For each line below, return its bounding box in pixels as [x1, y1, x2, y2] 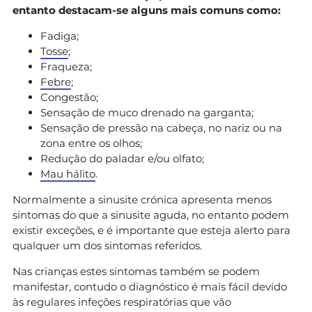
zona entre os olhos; [40, 136, 142, 150]
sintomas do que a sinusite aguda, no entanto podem [13, 208, 289, 221]
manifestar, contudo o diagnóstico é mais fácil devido [13, 279, 287, 293]
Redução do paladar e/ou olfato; [40, 151, 204, 165]
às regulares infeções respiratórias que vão [13, 295, 231, 309]
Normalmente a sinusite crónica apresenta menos [13, 192, 272, 206]
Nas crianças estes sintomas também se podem [13, 264, 260, 278]
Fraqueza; [40, 59, 92, 73]
